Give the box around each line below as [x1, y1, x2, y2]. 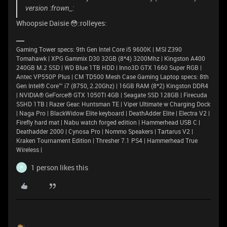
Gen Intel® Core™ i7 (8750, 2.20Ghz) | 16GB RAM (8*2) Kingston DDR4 [16, 81, 208, 90]
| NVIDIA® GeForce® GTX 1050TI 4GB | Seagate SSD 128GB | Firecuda [16, 90, 207, 99]
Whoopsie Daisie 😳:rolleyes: [16, 18, 107, 28]
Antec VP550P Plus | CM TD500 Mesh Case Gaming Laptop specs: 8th [16, 72, 209, 81]
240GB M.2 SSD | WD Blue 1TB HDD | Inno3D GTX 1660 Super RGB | [16, 63, 202, 71]
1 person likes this [31, 162, 88, 172]
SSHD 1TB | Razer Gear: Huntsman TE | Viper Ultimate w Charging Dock [16, 99, 210, 108]
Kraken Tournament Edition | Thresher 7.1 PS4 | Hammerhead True [16, 136, 198, 144]
